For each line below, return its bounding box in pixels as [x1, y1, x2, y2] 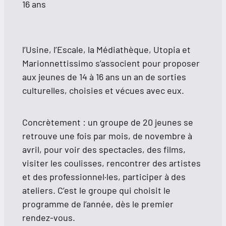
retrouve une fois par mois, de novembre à [22, 130, 192, 141]
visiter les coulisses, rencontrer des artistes [22, 157, 201, 168]
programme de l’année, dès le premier [22, 198, 174, 209]
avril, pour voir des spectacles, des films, [22, 143, 186, 155]
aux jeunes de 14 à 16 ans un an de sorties [22, 71, 186, 82]
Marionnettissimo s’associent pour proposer [22, 57, 200, 69]
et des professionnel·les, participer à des [22, 171, 186, 182]
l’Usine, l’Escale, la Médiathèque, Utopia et [22, 43, 191, 55]
